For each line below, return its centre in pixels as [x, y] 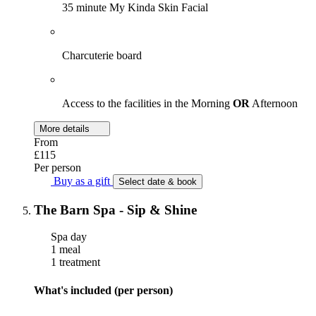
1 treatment [74, 262]
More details [66, 128]
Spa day [67, 237]
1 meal [64, 250]
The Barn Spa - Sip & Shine [115, 209]
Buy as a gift [82, 181]
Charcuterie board [102, 55]
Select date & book [158, 181]
